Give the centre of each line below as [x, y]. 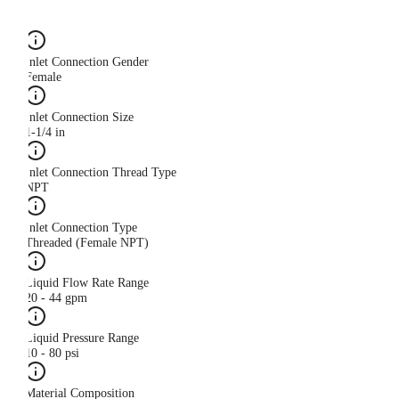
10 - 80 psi [52, 354]
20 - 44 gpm [56, 298]
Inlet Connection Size [79, 118]
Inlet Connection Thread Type [101, 173]
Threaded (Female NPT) [87, 243]
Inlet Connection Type [81, 228]
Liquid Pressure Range [82, 338]
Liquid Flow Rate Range [87, 283]
